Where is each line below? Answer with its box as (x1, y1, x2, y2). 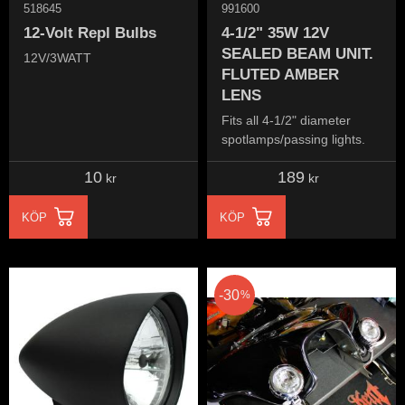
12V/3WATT (24, 51, 91, 66)
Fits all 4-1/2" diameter (221, 113, 351, 128)
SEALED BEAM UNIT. (221, 44, 373, 62)
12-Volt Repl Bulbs (24, 24, 156, 42)
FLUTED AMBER (221, 65, 339, 83)
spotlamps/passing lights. (221, 132, 365, 147)
